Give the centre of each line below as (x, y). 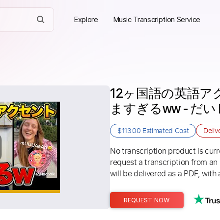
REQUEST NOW (147, 200)
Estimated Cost (165, 130)
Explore (86, 20)
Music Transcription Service (157, 20)
